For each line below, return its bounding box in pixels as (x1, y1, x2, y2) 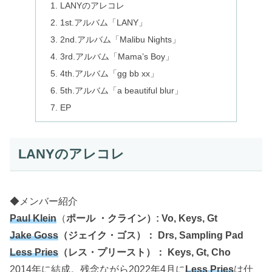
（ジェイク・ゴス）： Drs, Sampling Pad (58, 229, 243, 240)
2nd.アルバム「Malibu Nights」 (60, 35, 181, 45)
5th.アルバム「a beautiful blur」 (60, 85, 183, 95)
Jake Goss (10, 229, 58, 240)
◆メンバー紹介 (10, 195, 78, 206)
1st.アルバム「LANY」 (60, 18, 148, 28)
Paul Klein (10, 212, 56, 223)
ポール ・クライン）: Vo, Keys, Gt (66, 212, 217, 223)
